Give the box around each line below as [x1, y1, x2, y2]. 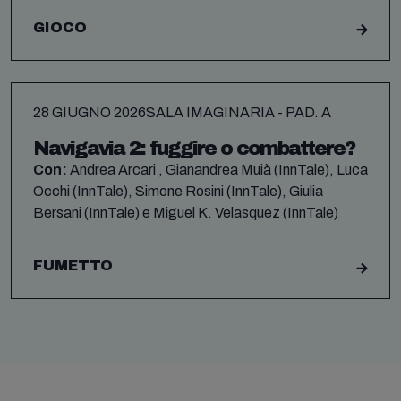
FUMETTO [33, 258, 113, 274]
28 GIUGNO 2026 [33, 104, 146, 120]
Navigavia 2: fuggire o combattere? [33, 138, 354, 160]
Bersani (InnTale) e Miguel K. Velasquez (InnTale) [33, 205, 338, 221]
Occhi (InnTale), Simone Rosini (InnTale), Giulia [33, 183, 323, 200]
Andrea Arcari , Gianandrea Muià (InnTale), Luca [67, 162, 368, 178]
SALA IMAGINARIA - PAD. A [146, 104, 331, 120]
